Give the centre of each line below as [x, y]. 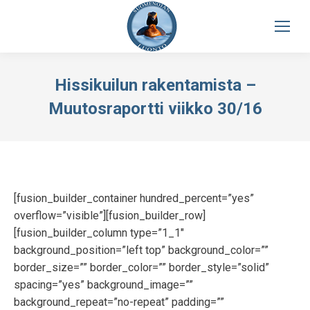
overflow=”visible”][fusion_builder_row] [110, 216]
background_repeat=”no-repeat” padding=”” [119, 302]
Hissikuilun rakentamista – [155, 85]
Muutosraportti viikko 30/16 [155, 109]
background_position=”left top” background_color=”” [141, 250]
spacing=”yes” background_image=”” [103, 285]
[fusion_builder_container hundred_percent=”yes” [134, 198]
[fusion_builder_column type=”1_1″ [99, 233]
